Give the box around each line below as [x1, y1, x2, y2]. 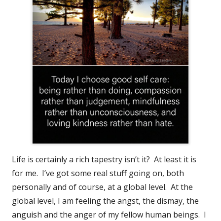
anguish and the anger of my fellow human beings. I [12, 209, 206, 220]
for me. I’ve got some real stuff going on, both [12, 167, 184, 179]
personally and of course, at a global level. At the [12, 181, 193, 192]
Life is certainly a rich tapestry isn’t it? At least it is [12, 153, 196, 165]
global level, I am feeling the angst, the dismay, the [12, 195, 199, 206]
